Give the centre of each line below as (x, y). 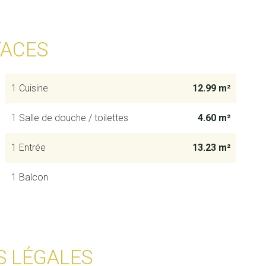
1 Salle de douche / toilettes (69, 118)
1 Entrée (28, 148)
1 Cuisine (29, 88)
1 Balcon (29, 177)
